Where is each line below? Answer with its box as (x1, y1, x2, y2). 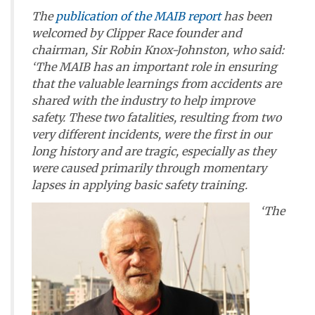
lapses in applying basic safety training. (32, 178, 247, 192)
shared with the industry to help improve (32, 94, 255, 108)
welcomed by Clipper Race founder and (32, 26, 242, 40)
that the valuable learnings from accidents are (32, 77, 281, 91)
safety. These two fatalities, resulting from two (32, 110, 281, 124)
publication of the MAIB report (56, 9, 221, 23)
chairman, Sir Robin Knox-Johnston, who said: (32, 43, 284, 57)
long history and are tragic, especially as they (32, 144, 276, 158)
